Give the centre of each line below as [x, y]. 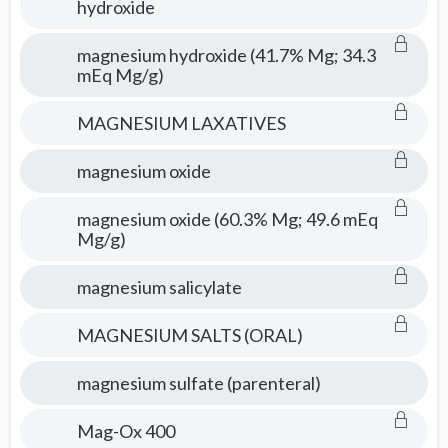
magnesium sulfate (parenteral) [198, 383]
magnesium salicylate [159, 287]
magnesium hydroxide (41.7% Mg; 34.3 [226, 55]
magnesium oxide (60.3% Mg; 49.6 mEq [227, 219]
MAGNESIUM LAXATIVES [181, 123]
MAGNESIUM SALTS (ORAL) [189, 335]
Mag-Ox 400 [125, 431]
